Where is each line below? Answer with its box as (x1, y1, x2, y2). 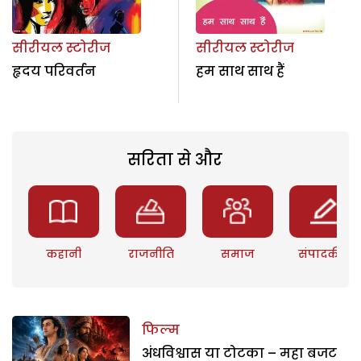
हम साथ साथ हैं (195, 62, 284, 81)
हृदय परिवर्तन (12, 62, 96, 81)
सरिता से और (127, 148, 222, 172)
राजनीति (127, 246, 174, 263)
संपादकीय (298, 246, 352, 263)
